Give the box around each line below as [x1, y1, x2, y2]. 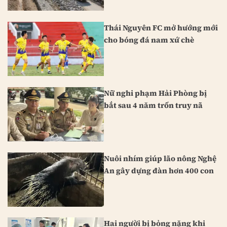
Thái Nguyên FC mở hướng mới [104, 22, 218, 33]
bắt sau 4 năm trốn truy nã [104, 99, 203, 110]
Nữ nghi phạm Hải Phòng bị [104, 87, 207, 98]
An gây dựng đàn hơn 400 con [104, 165, 214, 176]
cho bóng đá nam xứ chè [104, 34, 194, 46]
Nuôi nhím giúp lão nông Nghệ [104, 153, 216, 164]
